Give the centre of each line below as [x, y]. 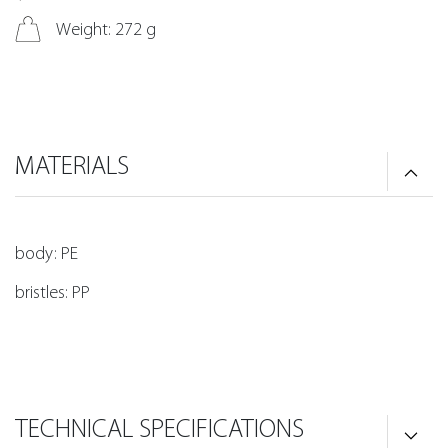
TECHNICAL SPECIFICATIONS [159, 428]
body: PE [46, 253]
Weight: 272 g [106, 29]
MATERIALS [72, 165]
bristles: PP [52, 292]
